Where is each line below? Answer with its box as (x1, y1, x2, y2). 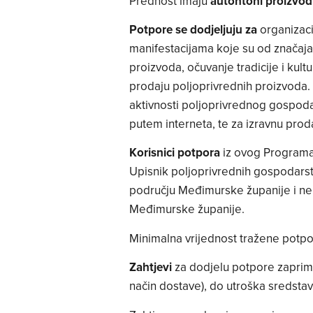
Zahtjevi (129, 259, 175, 276)
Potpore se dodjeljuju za (129, 21, 260, 38)
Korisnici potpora (129, 144, 223, 161)
